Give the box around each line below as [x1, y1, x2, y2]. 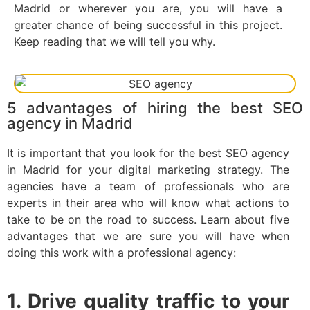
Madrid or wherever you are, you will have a [14, 1, 282, 16]
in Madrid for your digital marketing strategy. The [7, 162, 289, 176]
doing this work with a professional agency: [7, 245, 236, 259]
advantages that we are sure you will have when [7, 228, 289, 243]
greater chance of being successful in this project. [14, 18, 282, 33]
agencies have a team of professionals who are [7, 179, 289, 193]
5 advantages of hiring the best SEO [7, 98, 303, 117]
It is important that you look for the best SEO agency [7, 145, 289, 160]
